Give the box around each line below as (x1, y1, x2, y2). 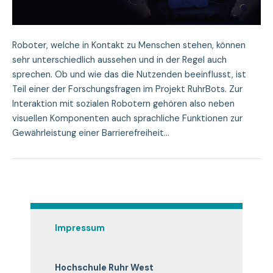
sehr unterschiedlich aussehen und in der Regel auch (12, 54, 227, 66)
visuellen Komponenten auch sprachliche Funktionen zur (12, 113, 243, 125)
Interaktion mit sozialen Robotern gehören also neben (12, 98, 235, 110)
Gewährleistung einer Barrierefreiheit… (12, 127, 169, 140)
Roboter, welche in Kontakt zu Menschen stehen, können (12, 40, 246, 52)
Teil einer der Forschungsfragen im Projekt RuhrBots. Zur (12, 83, 243, 96)
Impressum (55, 222, 105, 235)
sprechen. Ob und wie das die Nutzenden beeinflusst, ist (12, 69, 246, 81)
